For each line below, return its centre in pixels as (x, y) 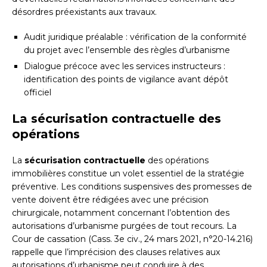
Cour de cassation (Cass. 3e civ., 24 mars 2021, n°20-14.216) (132, 239)
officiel (38, 93)
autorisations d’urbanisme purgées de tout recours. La (124, 226)
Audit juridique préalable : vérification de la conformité (135, 37)
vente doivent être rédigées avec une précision (110, 200)
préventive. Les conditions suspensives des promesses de (132, 187)
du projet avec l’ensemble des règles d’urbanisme (127, 50)
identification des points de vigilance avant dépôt (126, 80)
